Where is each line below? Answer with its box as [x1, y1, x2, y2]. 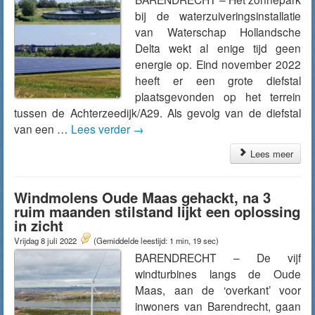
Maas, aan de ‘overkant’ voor [135, 282, 301, 297]
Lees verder [71, 121, 133, 136]
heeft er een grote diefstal [135, 72, 301, 88]
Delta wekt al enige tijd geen [135, 40, 301, 56]
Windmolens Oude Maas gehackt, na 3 [14, 187, 271, 207]
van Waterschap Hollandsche [135, 24, 301, 39]
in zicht [14, 215, 63, 236]
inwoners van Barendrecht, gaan [135, 298, 301, 314]
